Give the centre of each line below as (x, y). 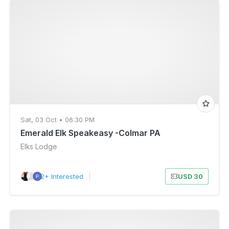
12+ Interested (60, 176)
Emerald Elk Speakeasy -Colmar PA (90, 133)
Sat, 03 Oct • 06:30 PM (58, 120)
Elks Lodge (39, 146)
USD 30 (190, 176)
